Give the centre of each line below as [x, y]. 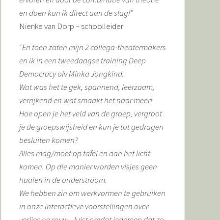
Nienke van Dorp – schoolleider [71, 26]
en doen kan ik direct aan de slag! [75, 13]
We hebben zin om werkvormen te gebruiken [92, 193]
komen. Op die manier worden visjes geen [88, 166]
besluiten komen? [49, 140]
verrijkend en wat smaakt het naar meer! [86, 100]
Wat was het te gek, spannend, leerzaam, [87, 87]
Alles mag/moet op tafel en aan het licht [85, 153]
